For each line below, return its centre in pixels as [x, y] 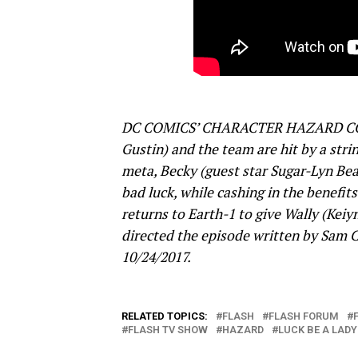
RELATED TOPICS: [165, 316]
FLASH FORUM [304, 316]
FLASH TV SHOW [168, 330]
